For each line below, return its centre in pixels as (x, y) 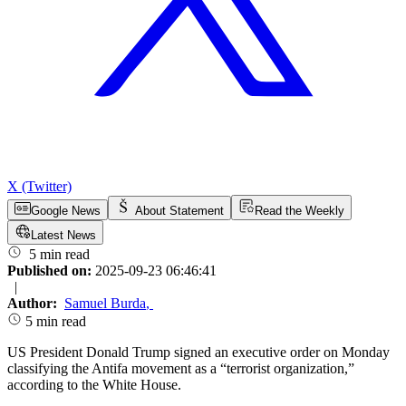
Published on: (51, 271)
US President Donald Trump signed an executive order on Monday (198, 353)
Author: (34, 304)
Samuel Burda (105, 304)
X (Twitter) (39, 187)
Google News (66, 211)
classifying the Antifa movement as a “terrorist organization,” (181, 369)
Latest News (63, 236)
